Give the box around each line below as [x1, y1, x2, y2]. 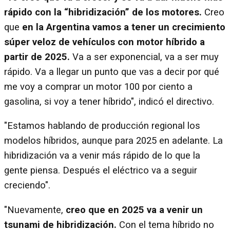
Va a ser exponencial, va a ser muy [70, 51, 219, 63]
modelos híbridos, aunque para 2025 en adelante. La [4, 135, 223, 147]
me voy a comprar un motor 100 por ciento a [4, 81, 193, 92]
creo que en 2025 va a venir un [66, 204, 203, 216]
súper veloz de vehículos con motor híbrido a [4, 36, 205, 48]
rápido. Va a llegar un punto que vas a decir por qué [4, 66, 219, 78]
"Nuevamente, [4, 204, 66, 216]
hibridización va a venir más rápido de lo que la [4, 150, 200, 162]
